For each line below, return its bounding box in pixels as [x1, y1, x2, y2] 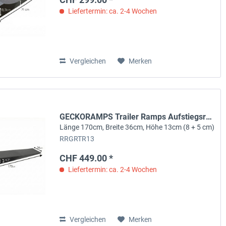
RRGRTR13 [60, 134, 95, 143]
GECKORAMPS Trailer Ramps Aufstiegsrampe [206, 111, 212, 122]
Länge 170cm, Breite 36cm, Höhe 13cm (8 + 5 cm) [60, 123, 215, 131]
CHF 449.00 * [60, 152, 114, 163]
